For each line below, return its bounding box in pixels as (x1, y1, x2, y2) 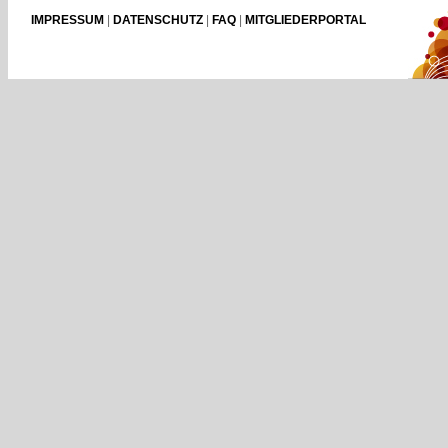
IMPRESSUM (31, 13, 104, 28)
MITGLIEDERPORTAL (245, 13, 366, 28)
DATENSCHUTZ (113, 13, 203, 28)
